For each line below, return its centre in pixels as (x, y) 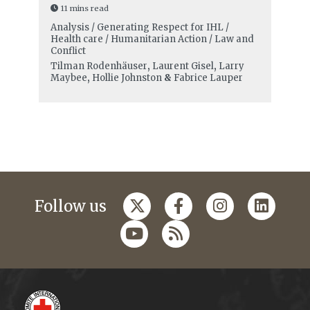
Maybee (69, 78)
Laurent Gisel (183, 66)
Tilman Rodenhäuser (99, 66)
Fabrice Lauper (208, 78)
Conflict (68, 51)
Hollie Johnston (127, 78)
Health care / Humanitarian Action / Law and (152, 39)
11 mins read (84, 9)
